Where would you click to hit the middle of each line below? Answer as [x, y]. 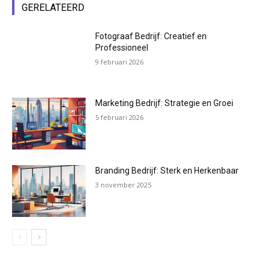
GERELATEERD [53, 7]
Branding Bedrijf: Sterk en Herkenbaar [167, 170]
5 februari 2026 [120, 118]
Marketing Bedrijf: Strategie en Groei [165, 103]
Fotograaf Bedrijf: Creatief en [151, 36]
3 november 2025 [124, 184]
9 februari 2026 [120, 61]
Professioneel [122, 47]
